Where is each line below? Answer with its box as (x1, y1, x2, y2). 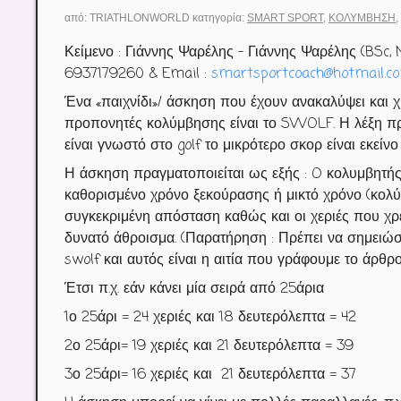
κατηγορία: (192, 12, 244, 24)
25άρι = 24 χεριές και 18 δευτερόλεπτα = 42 (77, 307, 356, 328)
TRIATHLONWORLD (90, 12, 192, 24)
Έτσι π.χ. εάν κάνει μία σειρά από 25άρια (64, 278, 324, 300)
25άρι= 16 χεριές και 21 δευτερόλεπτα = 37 (81, 364, 356, 386)
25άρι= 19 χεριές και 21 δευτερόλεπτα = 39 (81, 336, 354, 357)
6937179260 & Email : (64, 64, 211, 85)
